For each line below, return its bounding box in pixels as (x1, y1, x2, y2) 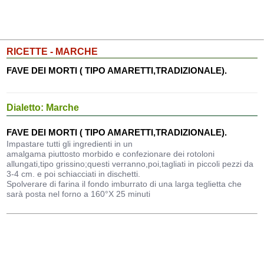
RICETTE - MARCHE (6, 47, 98, 57)
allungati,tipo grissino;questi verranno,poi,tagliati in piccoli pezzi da (6, 159, 254, 169)
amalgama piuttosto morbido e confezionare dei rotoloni (6, 149, 215, 159)
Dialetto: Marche (6, 103, 80, 113)
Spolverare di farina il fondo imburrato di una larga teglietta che (6, 179, 242, 189)
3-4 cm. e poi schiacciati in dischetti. (6, 169, 141, 179)
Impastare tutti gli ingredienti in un (6, 139, 133, 148)
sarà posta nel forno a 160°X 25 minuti (6, 189, 151, 199)
